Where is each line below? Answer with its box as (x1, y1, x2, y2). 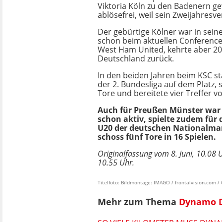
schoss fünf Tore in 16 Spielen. (98, 131, 216, 142)
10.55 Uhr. (98, 157, 134, 168)
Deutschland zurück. (98, 53, 174, 64)
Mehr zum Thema (98, 196, 179, 208)
